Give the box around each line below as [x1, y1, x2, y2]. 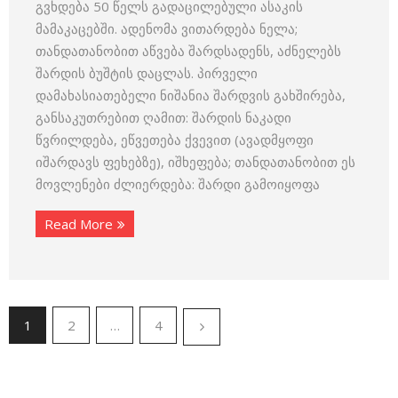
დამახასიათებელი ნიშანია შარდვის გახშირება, [36, 86, 346, 104]
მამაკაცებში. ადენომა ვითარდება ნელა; [36, 20, 298, 37]
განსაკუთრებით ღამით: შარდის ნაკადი [36, 108, 291, 126]
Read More [44, 215, 113, 233]
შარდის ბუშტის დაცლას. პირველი [36, 64, 258, 82]
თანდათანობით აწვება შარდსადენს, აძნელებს [36, 42, 341, 60]
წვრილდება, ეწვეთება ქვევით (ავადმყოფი [36, 131, 314, 148]
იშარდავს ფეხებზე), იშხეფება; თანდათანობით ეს [36, 153, 355, 171]
